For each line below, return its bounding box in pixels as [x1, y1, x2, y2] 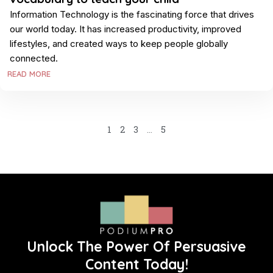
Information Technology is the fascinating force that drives [10, 9, 254, 21]
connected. [10, 52, 58, 65]
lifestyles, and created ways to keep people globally [10, 38, 228, 50]
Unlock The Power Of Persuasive [27, 237, 246, 255]
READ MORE [7, 69, 51, 79]
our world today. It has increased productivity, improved [10, 23, 241, 35]
